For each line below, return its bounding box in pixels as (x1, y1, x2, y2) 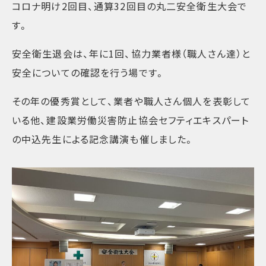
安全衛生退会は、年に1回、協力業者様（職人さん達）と (12, 46, 251, 61)
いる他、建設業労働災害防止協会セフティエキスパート (12, 113, 249, 128)
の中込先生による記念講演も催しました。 (12, 132, 195, 147)
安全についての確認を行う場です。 (12, 65, 165, 80)
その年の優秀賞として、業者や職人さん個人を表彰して (12, 94, 251, 109)
